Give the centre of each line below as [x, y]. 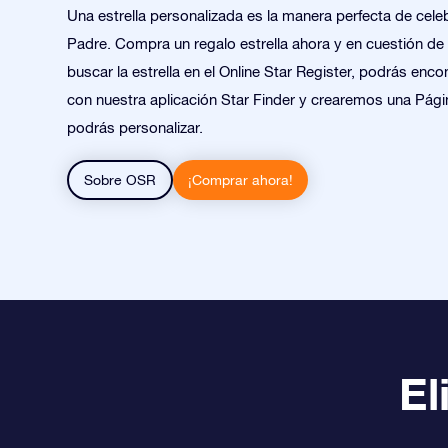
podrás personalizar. [135, 127]
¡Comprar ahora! [240, 180]
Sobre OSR [120, 180]
